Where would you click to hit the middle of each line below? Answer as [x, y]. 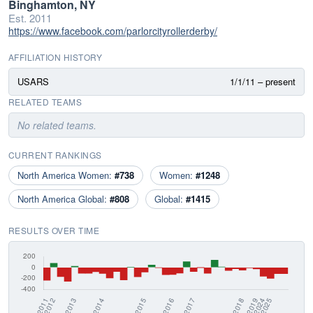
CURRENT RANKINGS [55, 155]
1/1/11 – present [263, 81]
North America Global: [64, 199]
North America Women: [66, 175]
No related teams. [57, 125]
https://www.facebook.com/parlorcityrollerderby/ [113, 31]
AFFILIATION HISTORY [56, 57]
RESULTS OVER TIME [54, 230]
